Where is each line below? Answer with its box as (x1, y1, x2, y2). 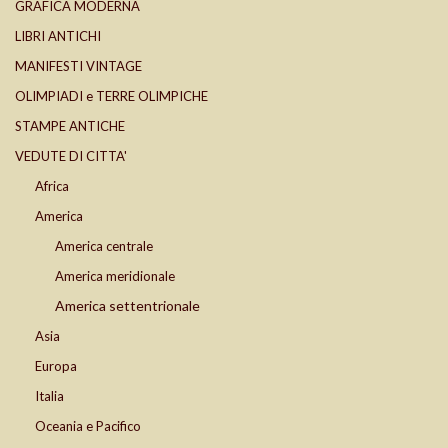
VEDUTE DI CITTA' (15, 148, 127, 165)
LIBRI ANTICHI (15, 28, 101, 45)
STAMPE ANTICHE (15, 118, 125, 135)
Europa (35, 358, 77, 375)
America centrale (55, 238, 153, 255)
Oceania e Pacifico (35, 418, 141, 435)
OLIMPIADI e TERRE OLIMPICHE (15, 88, 208, 105)
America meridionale (55, 268, 175, 285)
